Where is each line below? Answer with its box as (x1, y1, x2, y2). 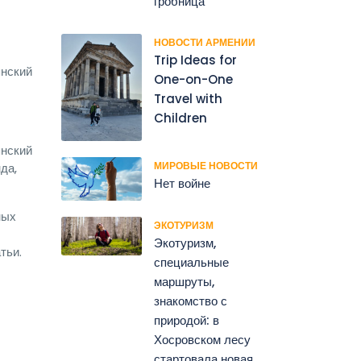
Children (154, 110, 207, 127)
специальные (154, 253, 229, 271)
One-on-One (154, 71, 233, 88)
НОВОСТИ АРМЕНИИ (154, 35, 255, 49)
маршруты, (154, 272, 214, 290)
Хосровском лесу (154, 330, 251, 348)
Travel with (154, 90, 222, 107)
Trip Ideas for (154, 52, 237, 68)
